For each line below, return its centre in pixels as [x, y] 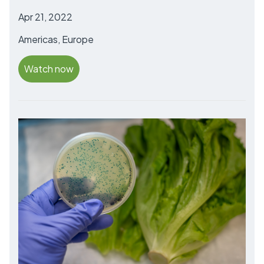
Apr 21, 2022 [45, 17]
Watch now [49, 69]
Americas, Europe [56, 39]
